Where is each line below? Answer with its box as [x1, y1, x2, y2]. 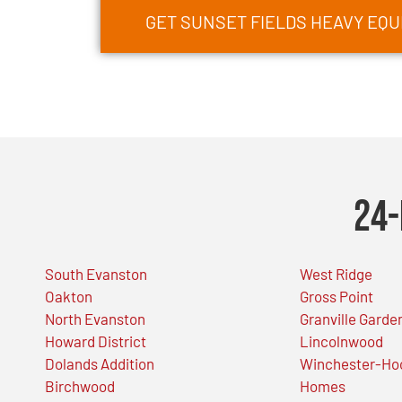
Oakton [45, 286, 92, 305]
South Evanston [45, 264, 147, 283]
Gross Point [300, 286, 374, 305]
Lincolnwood [300, 331, 384, 350]
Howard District [45, 331, 146, 350]
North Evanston [45, 309, 145, 328]
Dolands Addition [45, 354, 154, 372]
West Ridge [300, 264, 373, 283]
